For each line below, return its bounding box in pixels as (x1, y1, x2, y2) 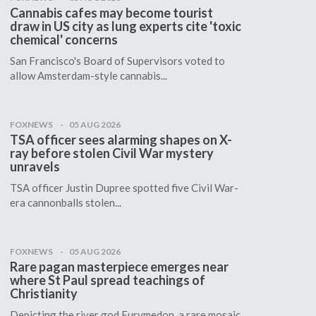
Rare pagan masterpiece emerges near (9, 258, 229, 274)
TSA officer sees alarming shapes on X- (9, 131, 232, 147)
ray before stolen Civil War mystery (9, 145, 214, 161)
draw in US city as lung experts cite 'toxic (9, 18, 241, 34)
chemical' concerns (9, 31, 118, 47)
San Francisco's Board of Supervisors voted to (9, 54, 225, 67)
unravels (9, 158, 60, 174)
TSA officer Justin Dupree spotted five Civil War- (9, 181, 238, 194)
